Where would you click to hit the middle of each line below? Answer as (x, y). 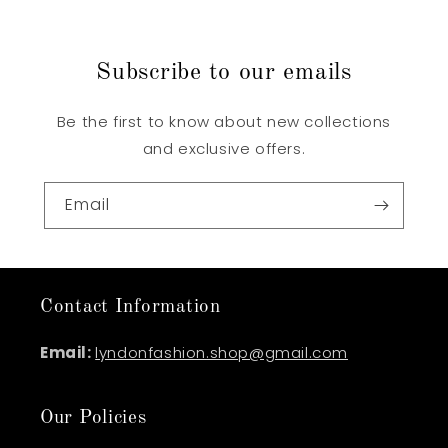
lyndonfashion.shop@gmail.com (222, 353)
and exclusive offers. (224, 149)
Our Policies (93, 418)
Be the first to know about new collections (224, 122)
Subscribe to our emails (224, 73)
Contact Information (130, 307)
